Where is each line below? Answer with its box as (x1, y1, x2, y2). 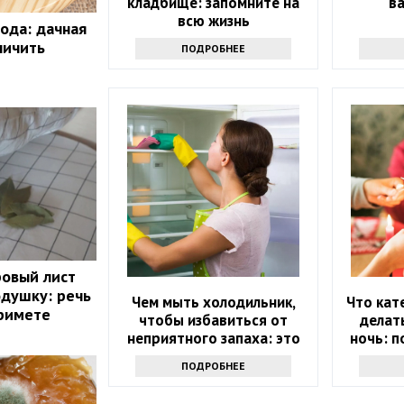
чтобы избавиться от (139, 310, 289, 331)
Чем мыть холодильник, (131, 292, 296, 313)
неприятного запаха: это (126, 328, 300, 349)
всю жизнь (177, 11, 250, 32)
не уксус (185, 346, 242, 367)
